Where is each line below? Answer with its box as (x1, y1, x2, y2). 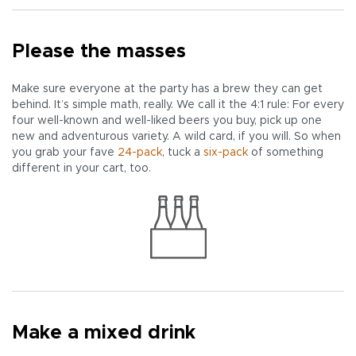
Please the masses (12, 42, 186, 62)
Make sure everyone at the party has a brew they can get (12, 83, 323, 95)
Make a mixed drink (12, 323, 195, 343)
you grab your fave (12, 147, 118, 159)
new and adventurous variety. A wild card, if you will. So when (12, 131, 341, 143)
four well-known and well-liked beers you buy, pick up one (12, 115, 322, 127)
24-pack (118, 147, 162, 159)
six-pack (203, 147, 248, 159)
